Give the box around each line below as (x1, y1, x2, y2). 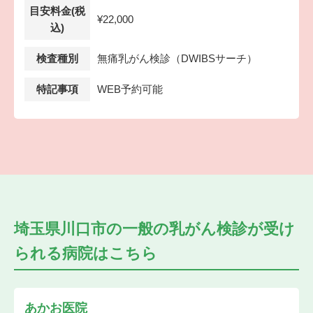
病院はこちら (62, 244, 157, 262)
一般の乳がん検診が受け (122, 219, 295, 238)
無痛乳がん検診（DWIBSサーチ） (97, 52, 257, 64)
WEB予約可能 (97, 82, 163, 95)
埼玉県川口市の (14, 219, 122, 238)
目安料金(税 (29, 4, 85, 17)
